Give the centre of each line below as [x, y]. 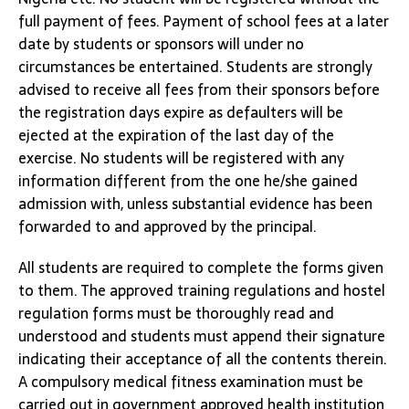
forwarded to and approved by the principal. [168, 226]
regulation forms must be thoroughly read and [176, 313]
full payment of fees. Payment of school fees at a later [204, 21]
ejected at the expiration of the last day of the [176, 135]
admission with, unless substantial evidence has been [195, 204]
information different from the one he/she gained [188, 181]
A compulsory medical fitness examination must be [191, 382]
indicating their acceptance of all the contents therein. [203, 359]
